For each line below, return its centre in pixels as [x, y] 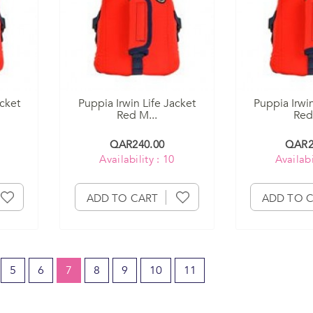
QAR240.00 [137, 145]
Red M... [137, 116]
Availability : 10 [137, 160]
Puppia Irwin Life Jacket [137, 104]
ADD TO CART [122, 199]
